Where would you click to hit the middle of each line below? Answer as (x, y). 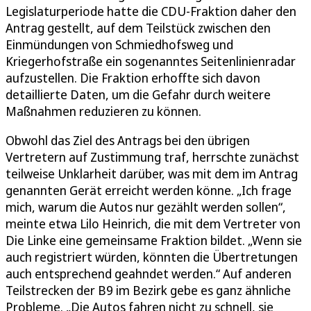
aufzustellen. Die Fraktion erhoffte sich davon (133, 78)
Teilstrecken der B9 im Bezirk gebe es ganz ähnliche (148, 291)
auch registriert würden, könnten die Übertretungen (152, 257)
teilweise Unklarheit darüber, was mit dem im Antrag (152, 174)
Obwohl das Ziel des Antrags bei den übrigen (128, 141)
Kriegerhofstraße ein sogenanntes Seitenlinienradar (151, 61)
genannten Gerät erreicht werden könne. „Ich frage (149, 191)
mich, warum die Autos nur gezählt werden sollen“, (146, 207)
